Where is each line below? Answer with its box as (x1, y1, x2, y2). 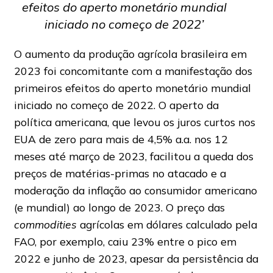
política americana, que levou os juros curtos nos (13, 115, 255, 129)
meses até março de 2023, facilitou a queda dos (13, 149, 253, 163)
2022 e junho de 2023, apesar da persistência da (13, 252, 258, 266)
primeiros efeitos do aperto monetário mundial (13, 81, 251, 95)
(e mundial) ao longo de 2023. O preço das (13, 200, 225, 214)
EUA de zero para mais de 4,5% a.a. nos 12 (13, 132, 228, 146)
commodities (13, 218, 77, 232)
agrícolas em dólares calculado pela (76, 218, 257, 232)
